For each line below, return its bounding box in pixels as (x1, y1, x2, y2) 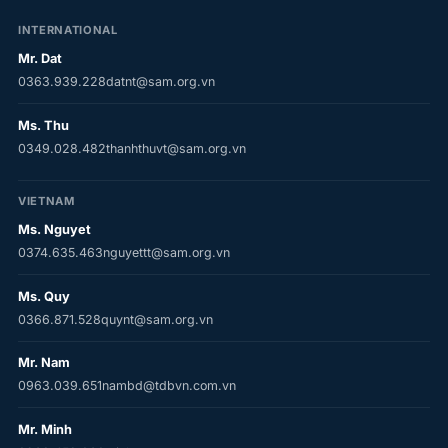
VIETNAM (17, 193, 75, 208)
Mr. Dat (17, 51, 62, 67)
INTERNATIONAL (17, 22, 118, 37)
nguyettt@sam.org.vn (102, 245, 230, 261)
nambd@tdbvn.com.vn (101, 378, 236, 394)
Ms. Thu (17, 117, 69, 133)
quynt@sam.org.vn (100, 311, 213, 327)
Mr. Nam (17, 355, 70, 371)
